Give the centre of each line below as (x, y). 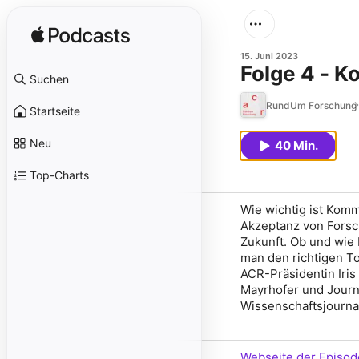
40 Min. (296, 145)
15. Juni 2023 (269, 56)
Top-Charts (59, 175)
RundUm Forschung (311, 105)
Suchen (49, 79)
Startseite (55, 111)
